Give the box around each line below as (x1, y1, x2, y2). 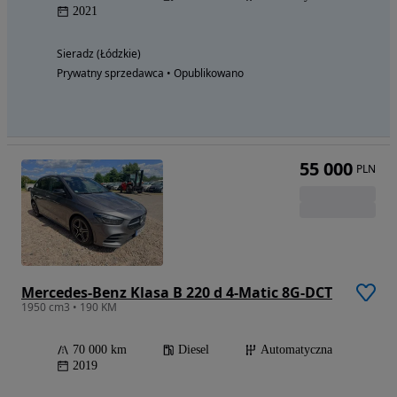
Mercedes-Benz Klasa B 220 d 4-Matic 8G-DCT (21, 283, 332, 303)
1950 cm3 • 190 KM (21, 300, 117, 315)
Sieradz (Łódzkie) (57, 46, 141, 62)
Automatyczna (261, 343, 332, 357)
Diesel (178, 343, 209, 357)
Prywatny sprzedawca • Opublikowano (57, 66, 244, 82)
